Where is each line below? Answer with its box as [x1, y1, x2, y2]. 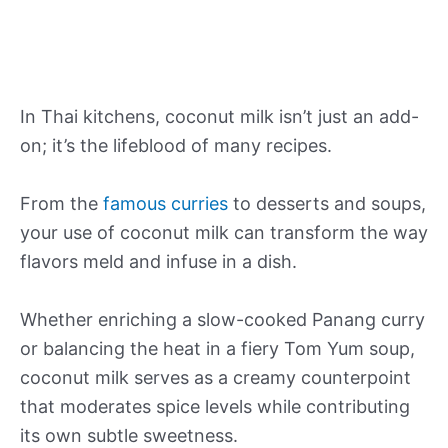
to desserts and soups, [228, 193, 426, 215]
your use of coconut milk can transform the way [20, 222, 428, 244]
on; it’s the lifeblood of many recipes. [20, 135, 332, 157]
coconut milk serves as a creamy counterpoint [20, 366, 411, 388]
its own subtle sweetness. [20, 424, 238, 446]
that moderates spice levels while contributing [20, 395, 410, 417]
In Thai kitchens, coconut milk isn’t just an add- [20, 106, 419, 128]
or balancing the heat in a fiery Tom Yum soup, [20, 337, 415, 359]
